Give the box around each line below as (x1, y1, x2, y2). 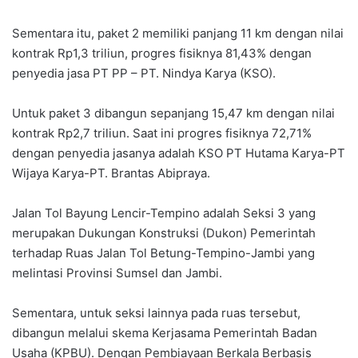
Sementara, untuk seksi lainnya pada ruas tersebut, (12, 305, 300, 321)
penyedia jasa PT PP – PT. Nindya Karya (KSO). (12, 66, 276, 82)
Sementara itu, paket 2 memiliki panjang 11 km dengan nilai (12, 26, 344, 42)
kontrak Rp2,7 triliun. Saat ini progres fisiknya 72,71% (12, 125, 312, 141)
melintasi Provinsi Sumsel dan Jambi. (12, 265, 222, 281)
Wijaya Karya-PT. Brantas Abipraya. (12, 165, 210, 181)
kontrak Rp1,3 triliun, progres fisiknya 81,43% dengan (12, 46, 312, 62)
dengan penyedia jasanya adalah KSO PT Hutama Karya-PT (12, 145, 345, 161)
